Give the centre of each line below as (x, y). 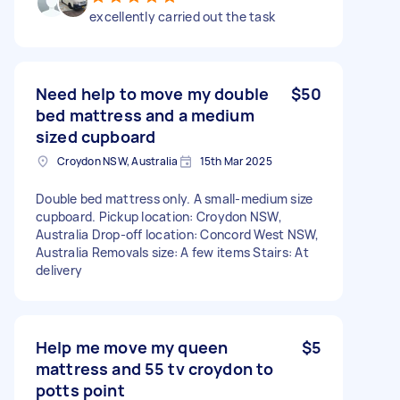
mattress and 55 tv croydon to (155, 368)
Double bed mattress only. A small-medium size (175, 198)
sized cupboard (96, 136)
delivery (59, 270)
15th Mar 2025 (236, 161)
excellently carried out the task (182, 16)
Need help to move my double (153, 93)
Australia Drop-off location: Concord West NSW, (178, 234)
